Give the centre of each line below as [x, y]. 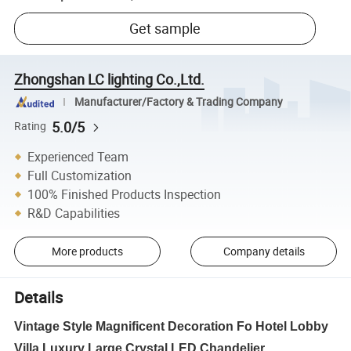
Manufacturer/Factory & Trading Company [178, 101]
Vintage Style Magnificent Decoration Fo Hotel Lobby [172, 327]
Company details [264, 251]
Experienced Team [78, 156]
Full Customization [80, 175]
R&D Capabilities [74, 213]
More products [87, 251]
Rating [31, 127]
